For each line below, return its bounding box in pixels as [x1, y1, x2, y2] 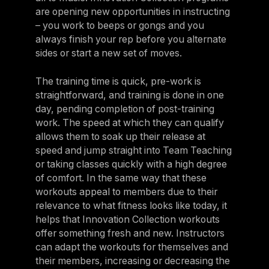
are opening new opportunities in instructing [35, 6, 230, 18]
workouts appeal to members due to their [35, 186, 217, 198]
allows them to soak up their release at [35, 131, 205, 143]
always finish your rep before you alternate [35, 34, 226, 46]
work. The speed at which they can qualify [35, 117, 224, 129]
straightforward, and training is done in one [35, 89, 224, 101]
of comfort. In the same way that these [35, 172, 207, 184]
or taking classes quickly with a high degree [35, 159, 227, 171]
